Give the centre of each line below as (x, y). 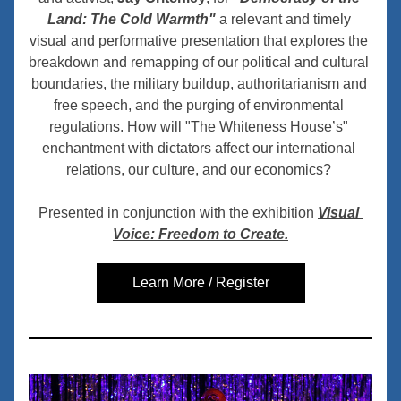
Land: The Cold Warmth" (131, 19)
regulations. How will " (120, 127)
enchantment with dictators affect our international (199, 148)
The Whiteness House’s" (269, 127)
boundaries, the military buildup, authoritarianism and (199, 84)
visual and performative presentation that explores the (199, 41)
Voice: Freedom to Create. (200, 234)
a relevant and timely (283, 19)
